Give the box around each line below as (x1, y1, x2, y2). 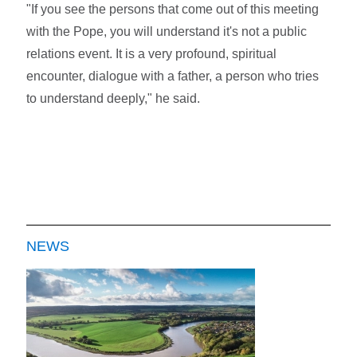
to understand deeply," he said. (26, 92, 201, 106)
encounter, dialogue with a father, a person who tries (26, 69, 320, 84)
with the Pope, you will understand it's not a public (26, 25, 308, 39)
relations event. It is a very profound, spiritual (26, 47, 277, 61)
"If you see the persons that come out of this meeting (26, 2, 320, 17)
